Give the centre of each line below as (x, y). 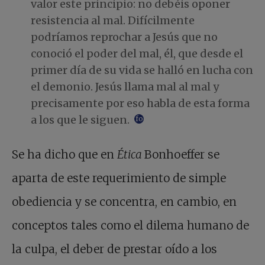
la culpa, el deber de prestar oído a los (114, 249)
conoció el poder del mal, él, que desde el (137, 54)
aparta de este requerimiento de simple (119, 178)
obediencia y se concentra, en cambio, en (124, 202)
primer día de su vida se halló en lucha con (142, 70)
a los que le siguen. (81, 120)
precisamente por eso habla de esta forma (140, 104)
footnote (151, 119)
